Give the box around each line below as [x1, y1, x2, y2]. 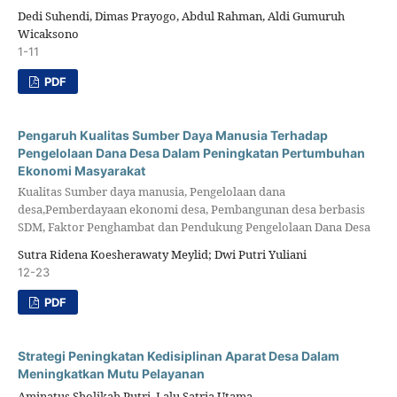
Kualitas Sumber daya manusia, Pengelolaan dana [17, 183, 285, 199]
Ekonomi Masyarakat [17, 162, 145, 178]
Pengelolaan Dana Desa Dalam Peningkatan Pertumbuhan [17, 144, 365, 160]
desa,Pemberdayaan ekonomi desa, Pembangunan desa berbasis [17, 200, 365, 217]
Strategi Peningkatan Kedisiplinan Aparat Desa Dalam [17, 348, 339, 364]
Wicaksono [17, 25, 79, 42]
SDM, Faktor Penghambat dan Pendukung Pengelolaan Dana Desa [17, 218, 370, 235]
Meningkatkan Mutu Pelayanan [17, 366, 205, 382]
